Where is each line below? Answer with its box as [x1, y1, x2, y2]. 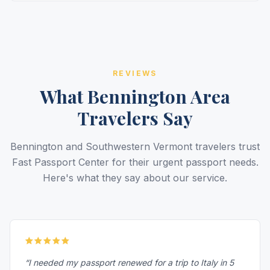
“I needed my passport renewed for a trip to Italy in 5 [25, 257, 234, 268]
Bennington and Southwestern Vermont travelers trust [10, 140, 260, 152]
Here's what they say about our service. [43, 172, 227, 184]
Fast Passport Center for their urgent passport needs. [11, 156, 259, 168]
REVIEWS [113, 69, 157, 78]
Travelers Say [77, 106, 193, 130]
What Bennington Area [40, 84, 230, 108]
